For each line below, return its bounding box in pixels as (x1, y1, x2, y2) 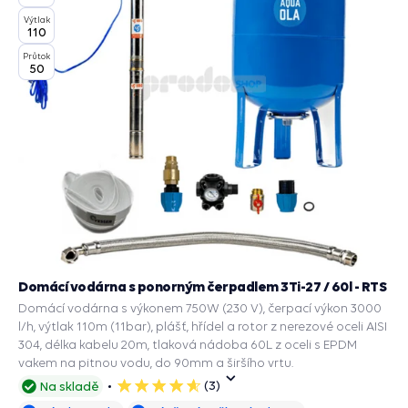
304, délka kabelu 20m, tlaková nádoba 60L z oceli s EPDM (18, 337, 357, 352)
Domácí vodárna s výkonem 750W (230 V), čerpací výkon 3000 (18, 301, 382, 315)
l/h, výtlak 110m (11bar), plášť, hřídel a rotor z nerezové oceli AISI (18, 319, 387, 333)
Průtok (23, 50, 50, 61)
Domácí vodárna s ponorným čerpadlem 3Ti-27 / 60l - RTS (18, 278, 386, 294)
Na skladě (40, 379, 99, 393)
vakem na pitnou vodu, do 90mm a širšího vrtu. (18, 355, 293, 370)
